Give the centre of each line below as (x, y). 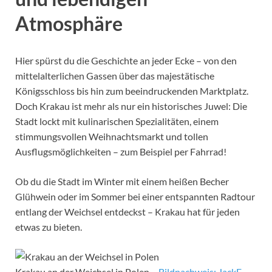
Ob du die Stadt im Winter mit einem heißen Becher (122, 182)
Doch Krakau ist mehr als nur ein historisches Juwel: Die (131, 106)
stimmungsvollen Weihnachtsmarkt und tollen (112, 137)
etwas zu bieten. (49, 227)
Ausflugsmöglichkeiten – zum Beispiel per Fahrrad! (121, 152)
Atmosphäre (69, 23)
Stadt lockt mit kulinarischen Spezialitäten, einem (117, 121)
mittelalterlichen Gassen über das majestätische (115, 76)
